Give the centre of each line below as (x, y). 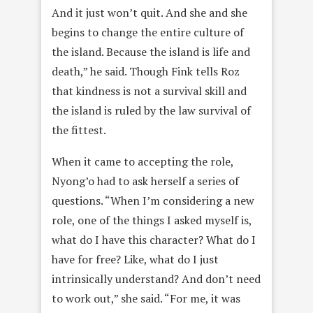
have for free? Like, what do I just (135, 259)
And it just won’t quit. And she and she (150, 13)
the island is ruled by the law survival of (151, 110)
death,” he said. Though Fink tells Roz (146, 71)
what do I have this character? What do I (154, 240)
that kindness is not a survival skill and (149, 91)
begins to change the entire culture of (148, 32)
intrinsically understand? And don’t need (156, 279)
